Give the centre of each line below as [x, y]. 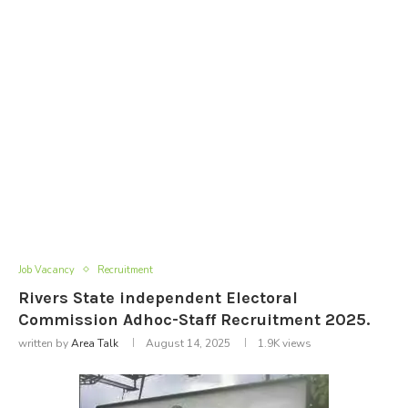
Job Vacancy [46, 270]
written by [45, 343]
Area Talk [95, 343]
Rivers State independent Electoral [158, 297]
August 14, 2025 [188, 343]
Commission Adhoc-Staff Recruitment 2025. [194, 319]
